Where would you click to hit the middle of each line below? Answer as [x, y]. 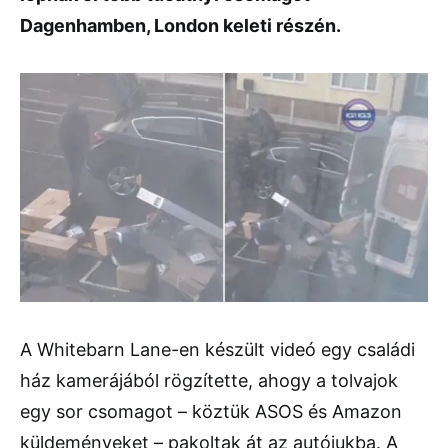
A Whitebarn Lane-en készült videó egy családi [217, 350]
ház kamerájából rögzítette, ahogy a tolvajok [209, 381]
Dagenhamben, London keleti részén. [180, 25]
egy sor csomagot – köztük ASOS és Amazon [211, 412]
